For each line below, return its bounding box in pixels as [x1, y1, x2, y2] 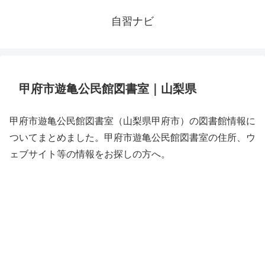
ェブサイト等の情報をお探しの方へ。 [9, 149, 170, 159]
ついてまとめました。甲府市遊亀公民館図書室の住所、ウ [9, 132, 256, 143]
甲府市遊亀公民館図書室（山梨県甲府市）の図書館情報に [9, 116, 256, 126]
